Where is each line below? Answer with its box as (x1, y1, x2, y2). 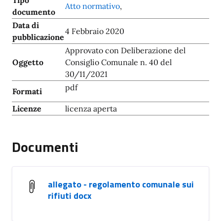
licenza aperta (65, 104, 117, 113)
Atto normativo (65, 1, 120, 11)
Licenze (12, 104, 41, 113)
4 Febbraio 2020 (65, 26, 124, 36)
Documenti (12, 136, 78, 157)
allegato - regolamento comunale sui (48, 178, 194, 191)
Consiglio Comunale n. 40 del (65, 57, 172, 67)
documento (12, 7, 55, 17)
